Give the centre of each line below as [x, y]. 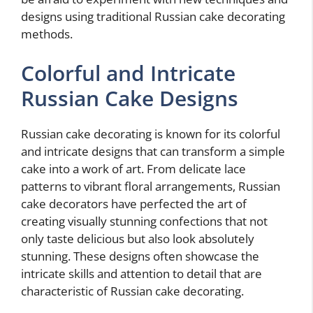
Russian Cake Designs [130, 98]
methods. [47, 34]
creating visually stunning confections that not [144, 221]
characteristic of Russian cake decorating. [132, 291]
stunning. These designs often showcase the [140, 256]
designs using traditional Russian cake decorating [153, 17]
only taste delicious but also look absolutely [138, 238]
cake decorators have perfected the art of [134, 203]
